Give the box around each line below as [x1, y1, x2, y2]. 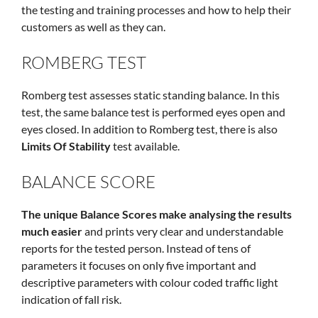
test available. [111, 139, 180, 153]
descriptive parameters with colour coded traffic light [21, 275, 278, 290]
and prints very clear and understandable [82, 224, 283, 238]
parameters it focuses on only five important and [21, 258, 256, 273]
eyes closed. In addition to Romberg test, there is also [21, 122, 278, 136]
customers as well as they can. [21, 20, 165, 34]
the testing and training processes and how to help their [21, 3, 291, 17]
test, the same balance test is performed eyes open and [21, 105, 285, 119]
